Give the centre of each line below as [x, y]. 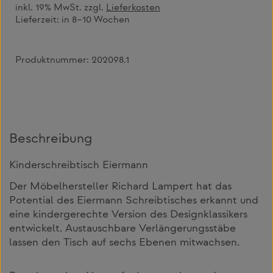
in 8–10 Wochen [96, 21]
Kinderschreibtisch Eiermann [79, 166]
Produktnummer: [53, 60]
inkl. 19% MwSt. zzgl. [61, 9]
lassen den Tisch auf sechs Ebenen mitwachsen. [124, 243]
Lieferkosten [133, 9]
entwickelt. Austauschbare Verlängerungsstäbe [122, 229]
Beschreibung [51, 140]
